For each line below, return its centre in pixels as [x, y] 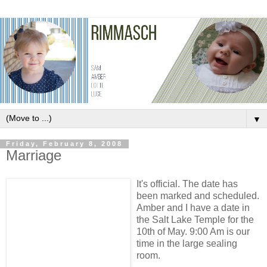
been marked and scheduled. [198, 196]
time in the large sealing [187, 244]
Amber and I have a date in [193, 208]
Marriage [34, 156]
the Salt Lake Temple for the [195, 220]
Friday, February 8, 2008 [64, 144]
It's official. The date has [187, 184]
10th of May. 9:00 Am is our [193, 232]
